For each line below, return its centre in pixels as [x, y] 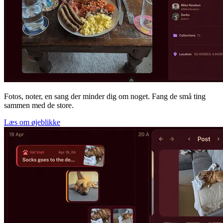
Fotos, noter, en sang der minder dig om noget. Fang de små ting [105, 96]
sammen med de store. [39, 105]
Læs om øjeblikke [32, 122]
